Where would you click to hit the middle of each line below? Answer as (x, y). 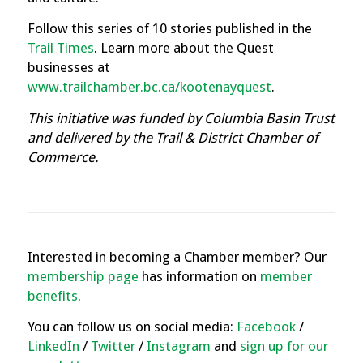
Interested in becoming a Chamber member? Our (177, 257)
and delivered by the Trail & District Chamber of (173, 137)
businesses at (68, 68)
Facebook (266, 327)
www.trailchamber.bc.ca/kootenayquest (149, 87)
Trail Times (60, 48)
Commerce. (63, 157)
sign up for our (284, 346)
